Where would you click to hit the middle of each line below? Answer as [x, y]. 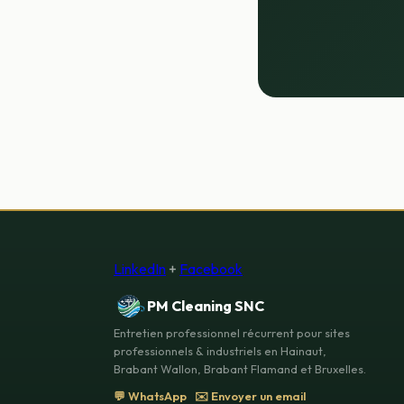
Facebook [211, 269]
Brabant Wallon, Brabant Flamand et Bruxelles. [240, 369]
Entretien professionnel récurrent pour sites [232, 333]
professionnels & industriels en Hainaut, [220, 351]
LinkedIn [140, 269]
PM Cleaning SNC [205, 305]
